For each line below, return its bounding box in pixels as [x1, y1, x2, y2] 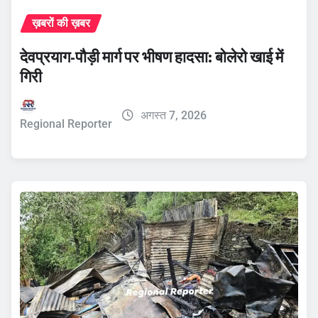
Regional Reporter [20, 117, 112, 131]
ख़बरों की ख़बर [32, 16, 90, 31]
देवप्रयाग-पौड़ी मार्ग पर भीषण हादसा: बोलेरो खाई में [20, 47, 283, 67]
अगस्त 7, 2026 [140, 109, 207, 123]
